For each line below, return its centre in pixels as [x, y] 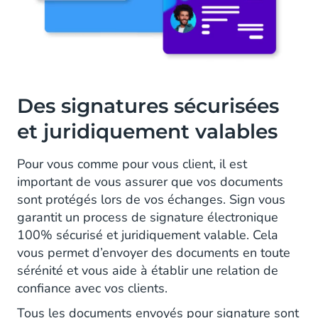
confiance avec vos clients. [92, 288]
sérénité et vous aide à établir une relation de [148, 270]
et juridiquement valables [147, 131]
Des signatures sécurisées [148, 105]
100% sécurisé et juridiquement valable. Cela [148, 235]
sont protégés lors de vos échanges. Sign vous [151, 199]
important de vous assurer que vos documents [150, 181]
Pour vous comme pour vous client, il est [132, 164]
